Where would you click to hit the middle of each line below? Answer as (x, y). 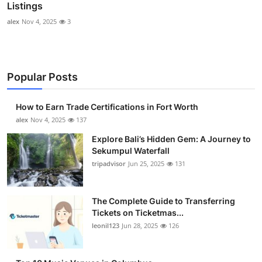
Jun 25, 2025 (146, 163)
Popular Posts (42, 77)
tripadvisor (109, 163)
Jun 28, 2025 (140, 225)
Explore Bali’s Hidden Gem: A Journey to (171, 139)
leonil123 (106, 225)
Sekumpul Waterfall (131, 150)
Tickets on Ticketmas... (138, 212)
